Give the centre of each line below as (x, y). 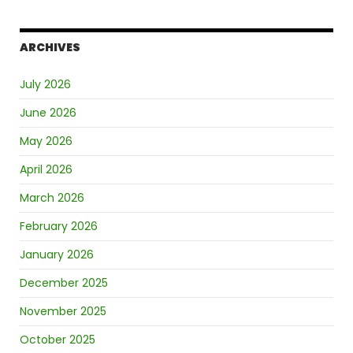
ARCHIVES (50, 48)
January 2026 (57, 255)
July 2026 (45, 85)
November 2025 (63, 312)
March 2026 (52, 198)
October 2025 (58, 340)
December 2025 (64, 283)
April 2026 (46, 170)
